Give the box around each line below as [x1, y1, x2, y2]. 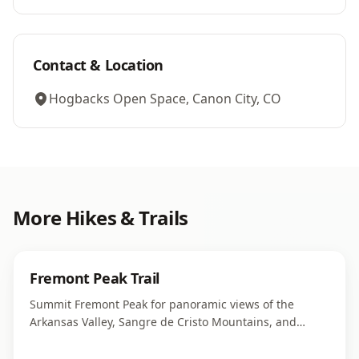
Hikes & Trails [66, 204, 188, 231]
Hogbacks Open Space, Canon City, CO [49, 90, 281, 107]
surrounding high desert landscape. [30, 332, 225, 347]
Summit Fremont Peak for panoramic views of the [30, 296, 294, 312]
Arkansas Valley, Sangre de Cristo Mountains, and [30, 314, 296, 329]
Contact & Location [33, 55, 163, 75]
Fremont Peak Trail [30, 268, 159, 288]
